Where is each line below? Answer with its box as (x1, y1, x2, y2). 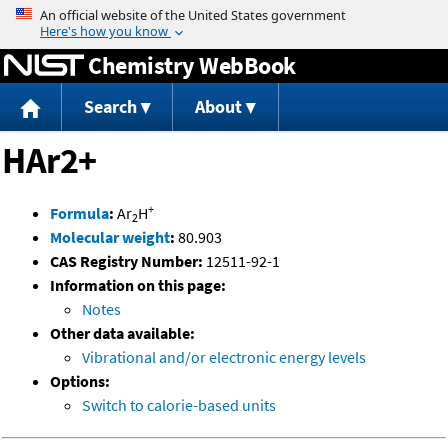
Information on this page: (50, 275, 226, 296)
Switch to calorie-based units (82, 395, 276, 416)
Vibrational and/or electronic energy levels (82, 347, 366, 368)
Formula (50, 203, 109, 224)
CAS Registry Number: (50, 251, 203, 272)
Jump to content (168, 4, 280, 24)
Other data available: (50, 323, 195, 344)
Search (83, 95, 137, 119)
